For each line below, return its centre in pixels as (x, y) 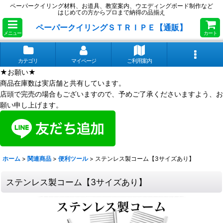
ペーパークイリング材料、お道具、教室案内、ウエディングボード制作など (111, 6)
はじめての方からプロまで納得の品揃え (111, 12)
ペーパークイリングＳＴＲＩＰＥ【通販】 (111, 27)
